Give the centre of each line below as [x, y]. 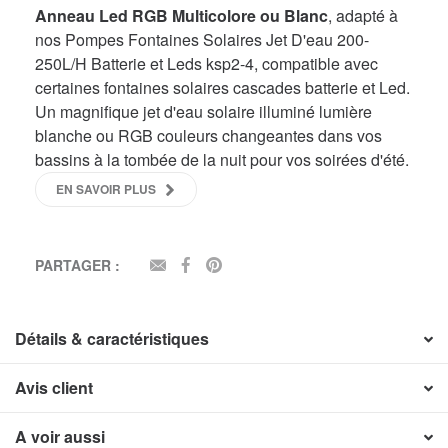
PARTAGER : [77, 264]
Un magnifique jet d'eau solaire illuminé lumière [203, 111]
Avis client [54, 387]
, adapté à [363, 15]
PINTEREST [261, 264]
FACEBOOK [233, 264]
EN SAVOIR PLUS [106, 188]
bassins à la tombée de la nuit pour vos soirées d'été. [222, 159]
